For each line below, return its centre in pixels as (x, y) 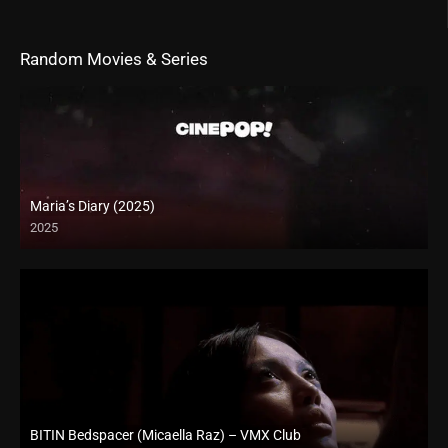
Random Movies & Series (114, 58)
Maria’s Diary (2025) (92, 205)
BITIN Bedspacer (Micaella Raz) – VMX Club (165, 434)
